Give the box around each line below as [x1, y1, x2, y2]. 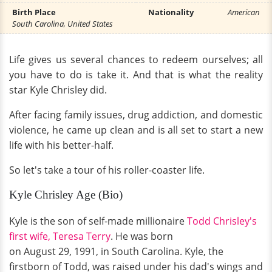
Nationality [148, 7, 194, 18]
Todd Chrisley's [187, 214, 257, 228]
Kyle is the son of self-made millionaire [9, 214, 187, 228]
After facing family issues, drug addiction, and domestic [9, 108, 263, 121]
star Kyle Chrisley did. [9, 83, 107, 97]
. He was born [110, 229, 173, 243]
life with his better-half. [9, 138, 114, 152]
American [228, 7, 260, 18]
